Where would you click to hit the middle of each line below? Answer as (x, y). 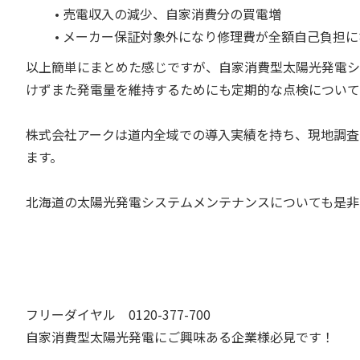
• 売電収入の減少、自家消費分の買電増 (162, 14)
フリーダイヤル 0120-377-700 (118, 314)
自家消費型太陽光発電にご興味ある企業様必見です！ (180, 337)
